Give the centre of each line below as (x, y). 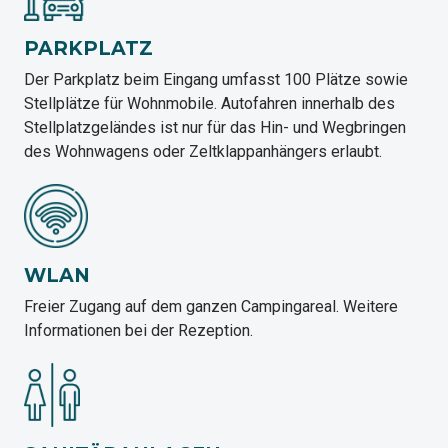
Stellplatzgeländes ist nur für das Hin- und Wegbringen (215, 128)
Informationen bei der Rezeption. (138, 331)
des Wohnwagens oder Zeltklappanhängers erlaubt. (203, 152)
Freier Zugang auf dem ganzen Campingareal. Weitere (211, 307)
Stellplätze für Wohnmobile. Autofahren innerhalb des (209, 104)
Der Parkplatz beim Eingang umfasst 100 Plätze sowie (216, 80)
